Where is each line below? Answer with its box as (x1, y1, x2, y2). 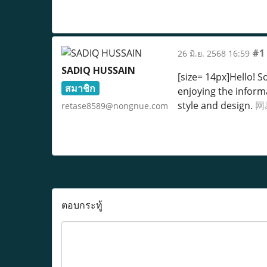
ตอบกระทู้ (61, 198, 103, 212)
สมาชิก (65, 82, 96, 95)
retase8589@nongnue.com (61, 100, 168, 111)
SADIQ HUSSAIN (61, 64, 135, 77)
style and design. (177, 99, 255, 112)
